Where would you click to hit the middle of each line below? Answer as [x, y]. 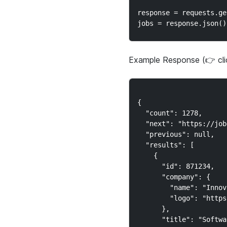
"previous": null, [176, 134]
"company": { [174, 177]
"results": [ [165, 145]
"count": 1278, [169, 113]
